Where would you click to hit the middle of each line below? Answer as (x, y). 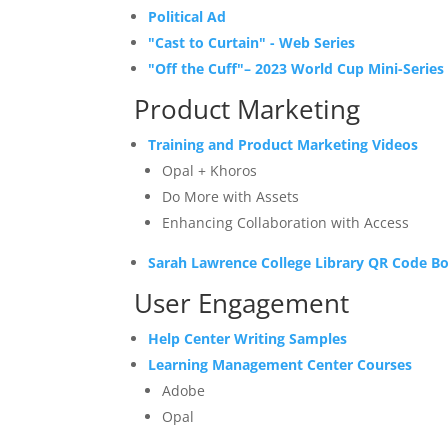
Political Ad (187, 17)
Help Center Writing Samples (248, 339)
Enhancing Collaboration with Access (286, 223)
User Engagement (242, 303)
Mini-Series (406, 69)
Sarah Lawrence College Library (258, 263)
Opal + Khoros (210, 171)
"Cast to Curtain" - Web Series (252, 43)
